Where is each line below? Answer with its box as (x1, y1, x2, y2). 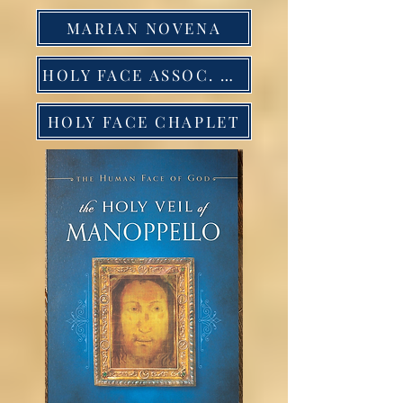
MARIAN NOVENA (66, 17, 222, 38)
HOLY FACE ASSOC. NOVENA (220, 64, 234, 85)
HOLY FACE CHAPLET (47, 111, 241, 131)
